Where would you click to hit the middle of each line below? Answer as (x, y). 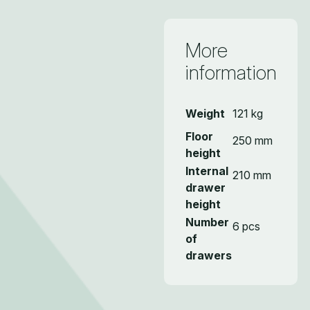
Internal (207, 171)
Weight (205, 113)
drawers (209, 255)
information (231, 73)
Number (207, 222)
